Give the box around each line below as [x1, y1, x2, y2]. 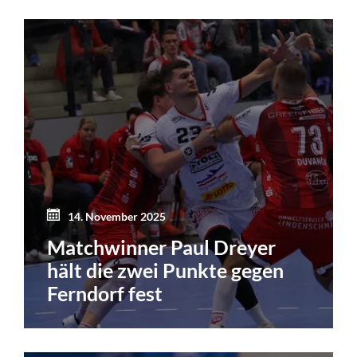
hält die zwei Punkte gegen [47, 258, 284, 282]
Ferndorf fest [47, 281, 163, 305]
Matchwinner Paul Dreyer [47, 235, 277, 259]
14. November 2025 [68, 210, 167, 224]
